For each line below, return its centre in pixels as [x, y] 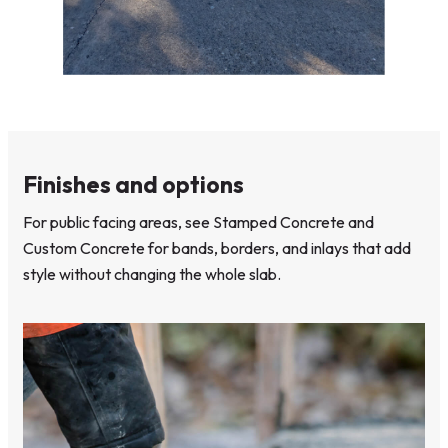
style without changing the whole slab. [152, 273]
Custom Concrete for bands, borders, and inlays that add [217, 247]
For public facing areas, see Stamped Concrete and [198, 221]
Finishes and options [133, 184]
